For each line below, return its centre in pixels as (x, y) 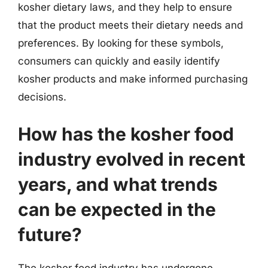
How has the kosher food (126, 134)
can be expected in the (117, 209)
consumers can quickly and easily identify (119, 61)
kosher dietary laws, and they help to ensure (125, 7)
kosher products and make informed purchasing (133, 79)
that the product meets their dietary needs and (130, 25)
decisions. (42, 97)
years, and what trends (118, 184)
